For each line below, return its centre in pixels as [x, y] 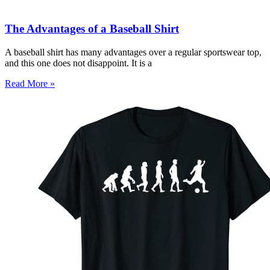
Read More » [30, 84]
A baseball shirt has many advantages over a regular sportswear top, [133, 52]
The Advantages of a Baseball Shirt [92, 29]
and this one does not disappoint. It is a [78, 63]
